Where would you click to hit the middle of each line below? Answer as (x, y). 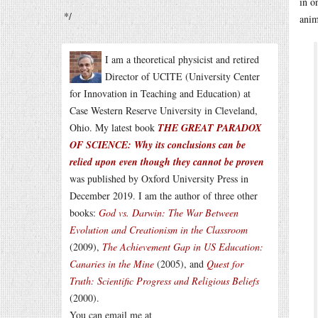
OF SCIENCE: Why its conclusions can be (158, 145)
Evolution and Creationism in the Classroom (159, 230)
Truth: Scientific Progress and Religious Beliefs (164, 281)
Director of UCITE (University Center (182, 76)
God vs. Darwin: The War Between (169, 213)
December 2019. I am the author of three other (164, 196)
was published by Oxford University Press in (159, 179)
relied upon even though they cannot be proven (167, 162)
